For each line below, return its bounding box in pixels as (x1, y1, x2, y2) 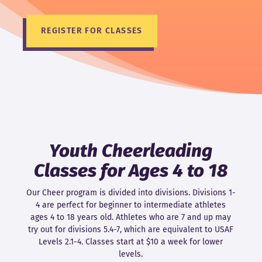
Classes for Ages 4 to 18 (34, 160, 228, 182)
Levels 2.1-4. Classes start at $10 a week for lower (39, 237, 223, 247)
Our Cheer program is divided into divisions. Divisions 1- (26, 188, 236, 198)
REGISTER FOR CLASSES (40, 26, 143, 36)
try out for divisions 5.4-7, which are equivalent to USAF (28, 225, 234, 235)
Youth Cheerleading (49, 140, 213, 162)
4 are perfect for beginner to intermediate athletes (36, 200, 226, 211)
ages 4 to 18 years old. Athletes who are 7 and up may (30, 212, 232, 223)
